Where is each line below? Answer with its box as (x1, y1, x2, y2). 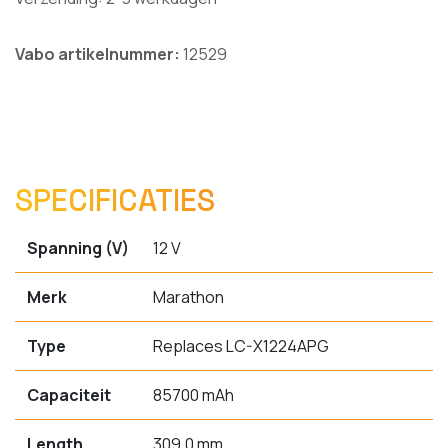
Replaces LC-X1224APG (153, 335, 329, 358)
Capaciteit (27, 384, 111, 407)
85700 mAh (153, 384, 234, 407)
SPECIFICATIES (15, 181, 215, 221)
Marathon (153, 286, 224, 309)
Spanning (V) (27, 237, 129, 260)
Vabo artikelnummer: (15, 43, 183, 66)
